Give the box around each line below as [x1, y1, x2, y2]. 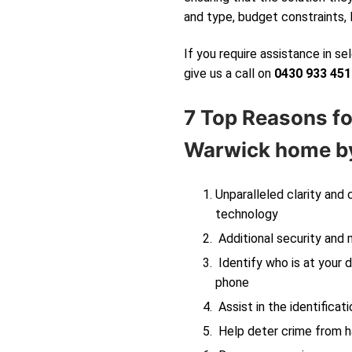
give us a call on [184, 66, 274, 82]
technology [215, 206, 278, 222]
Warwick [184, 137, 270, 162]
